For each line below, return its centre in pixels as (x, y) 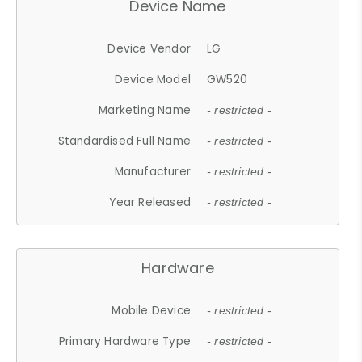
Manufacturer (153, 171)
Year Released (150, 202)
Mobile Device (152, 310)
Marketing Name (145, 110)
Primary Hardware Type (125, 341)
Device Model (153, 79)
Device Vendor (149, 48)
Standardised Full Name (124, 141)
